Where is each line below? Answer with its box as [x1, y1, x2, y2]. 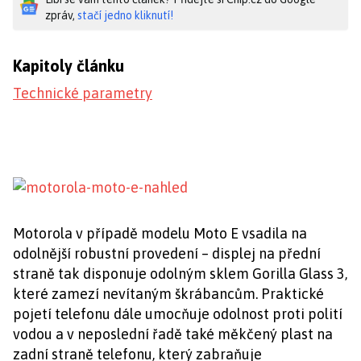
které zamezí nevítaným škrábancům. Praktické [13, 285, 324, 302]
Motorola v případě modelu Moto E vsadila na [13, 225, 307, 242]
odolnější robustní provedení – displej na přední [13, 245, 321, 262]
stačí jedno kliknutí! [77, 9, 173, 22]
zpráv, [45, 9, 77, 22]
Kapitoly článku [13, 56, 124, 75]
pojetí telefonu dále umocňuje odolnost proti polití [13, 305, 342, 322]
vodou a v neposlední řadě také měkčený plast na [13, 326, 333, 342]
